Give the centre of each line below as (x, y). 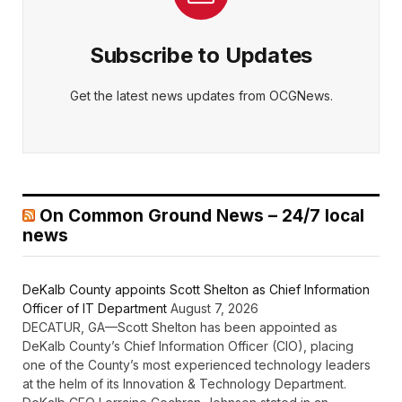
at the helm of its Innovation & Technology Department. (184, 383)
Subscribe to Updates (201, 55)
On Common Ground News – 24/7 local (202, 215)
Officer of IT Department (95, 308)
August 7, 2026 (214, 308)
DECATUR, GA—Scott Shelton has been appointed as (180, 327)
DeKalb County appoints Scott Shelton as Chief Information (196, 289)
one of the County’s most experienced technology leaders (197, 364)
